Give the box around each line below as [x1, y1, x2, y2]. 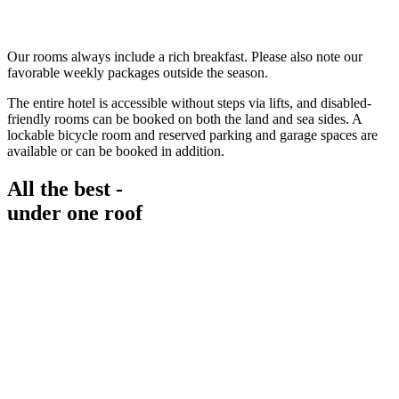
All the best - [7, 177, 123, 201]
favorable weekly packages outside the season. [7, 65, 268, 81]
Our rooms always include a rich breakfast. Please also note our [7, 49, 362, 65]
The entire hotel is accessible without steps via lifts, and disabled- [7, 95, 371, 111]
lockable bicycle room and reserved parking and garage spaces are [7, 127, 378, 143]
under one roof [7, 201, 142, 225]
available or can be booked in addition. [7, 143, 224, 159]
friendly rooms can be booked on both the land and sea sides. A [7, 111, 362, 127]
